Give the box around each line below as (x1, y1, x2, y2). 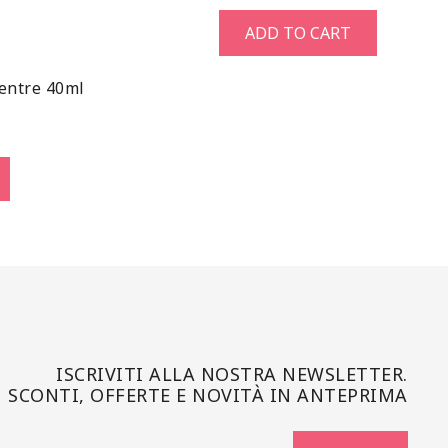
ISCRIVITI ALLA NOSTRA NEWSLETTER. (56, 361, 408, 386)
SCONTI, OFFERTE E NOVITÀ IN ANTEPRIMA (8, 382, 408, 407)
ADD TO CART (245, 21, 351, 44)
